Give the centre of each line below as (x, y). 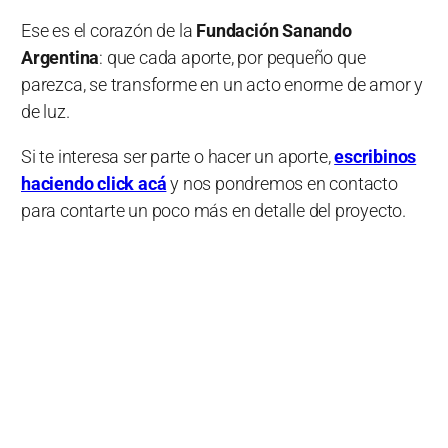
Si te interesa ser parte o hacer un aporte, (178, 156)
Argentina (60, 57)
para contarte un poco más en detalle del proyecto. (215, 210)
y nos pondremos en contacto (282, 183)
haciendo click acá (94, 183)
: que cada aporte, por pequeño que (232, 57)
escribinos (375, 156)
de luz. (45, 111)
